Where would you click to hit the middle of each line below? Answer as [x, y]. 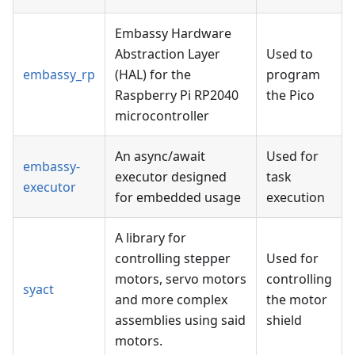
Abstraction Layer [168, 53]
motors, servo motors [181, 279]
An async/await [160, 156]
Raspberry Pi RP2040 [177, 95]
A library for [151, 237]
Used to [290, 53]
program [293, 74]
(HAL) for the [153, 74]
